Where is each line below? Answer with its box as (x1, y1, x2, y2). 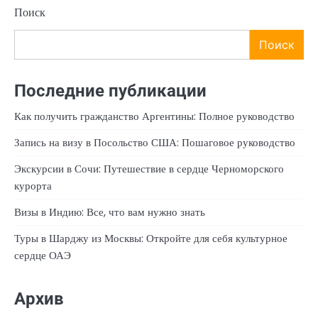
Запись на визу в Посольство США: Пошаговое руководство (14, 134, 295, 150)
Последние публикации (14, 80, 207, 101)
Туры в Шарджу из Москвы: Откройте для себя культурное (14, 230, 287, 246)
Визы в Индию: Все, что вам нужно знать (14, 204, 205, 219)
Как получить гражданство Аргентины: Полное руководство (14, 108, 295, 124)
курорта (14, 177, 52, 193)
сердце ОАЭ (14, 247, 71, 263)
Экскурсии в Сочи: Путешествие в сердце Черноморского (14, 160, 284, 176)
